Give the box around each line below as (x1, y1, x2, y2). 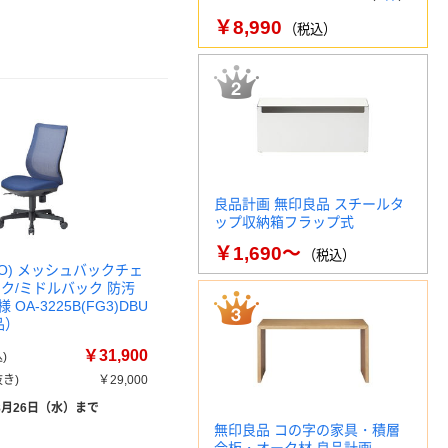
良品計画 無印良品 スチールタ (214, 196, 404, 212)
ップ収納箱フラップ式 (214, 214, 354, 230)
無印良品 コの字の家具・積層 (214, 422, 400, 438)
